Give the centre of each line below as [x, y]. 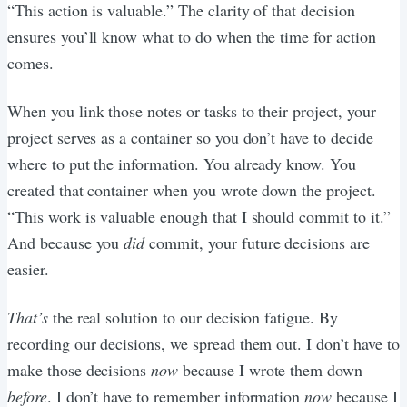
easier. [28, 268]
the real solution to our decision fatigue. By [193, 317]
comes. [30, 62]
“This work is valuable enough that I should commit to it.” [199, 216]
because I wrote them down [271, 369]
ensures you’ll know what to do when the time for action [192, 36]
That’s [28, 317]
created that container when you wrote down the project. [192, 189]
